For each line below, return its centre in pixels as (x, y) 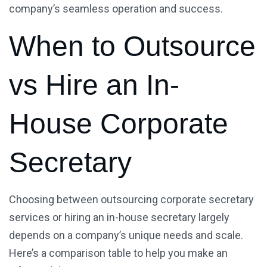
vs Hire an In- (94, 85)
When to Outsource (132, 46)
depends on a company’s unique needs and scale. (126, 235)
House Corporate (119, 124)
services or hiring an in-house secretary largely (119, 218)
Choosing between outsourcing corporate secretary (131, 200)
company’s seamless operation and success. (116, 9)
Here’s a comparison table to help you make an (118, 253)
